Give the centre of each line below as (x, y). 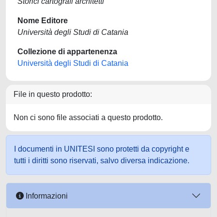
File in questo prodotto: (53, 94)
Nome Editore (43, 21)
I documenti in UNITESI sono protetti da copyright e (102, 149)
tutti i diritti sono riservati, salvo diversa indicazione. (102, 161)
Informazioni (46, 196)
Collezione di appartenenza (67, 52)
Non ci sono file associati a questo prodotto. (88, 117)
